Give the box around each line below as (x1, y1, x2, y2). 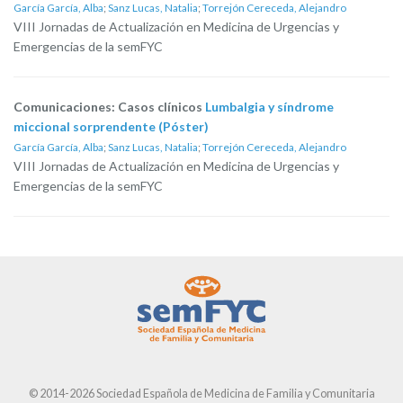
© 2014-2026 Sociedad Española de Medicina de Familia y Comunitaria (28, 386, 375, 400)
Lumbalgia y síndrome (205, 99, 334, 114)
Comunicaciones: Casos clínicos (13, 99, 205, 114)
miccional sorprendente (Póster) (13, 119, 209, 134)
